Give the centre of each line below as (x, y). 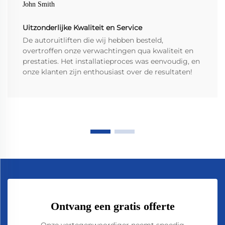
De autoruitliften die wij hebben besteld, (93, 40)
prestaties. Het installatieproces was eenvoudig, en (111, 62)
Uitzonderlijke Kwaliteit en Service (82, 28)
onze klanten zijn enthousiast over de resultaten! (107, 72)
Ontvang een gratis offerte (113, 206)
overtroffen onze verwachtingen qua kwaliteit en (108, 51)
